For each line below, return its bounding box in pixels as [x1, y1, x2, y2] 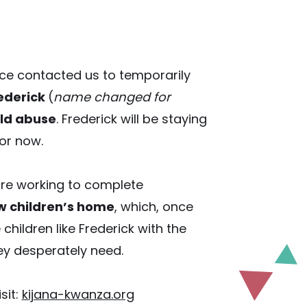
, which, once [114, 198, 193, 215]
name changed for [53, 88, 171, 106]
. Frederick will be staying [56, 110, 207, 127]
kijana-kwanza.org [21, 286, 134, 303]
